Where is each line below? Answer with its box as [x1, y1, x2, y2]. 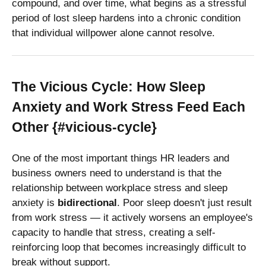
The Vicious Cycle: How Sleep [12, 78, 205, 94]
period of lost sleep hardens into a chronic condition [12, 12, 240, 24]
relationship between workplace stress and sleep [12, 182, 227, 194]
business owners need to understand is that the [12, 167, 221, 179]
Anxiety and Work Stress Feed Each [12, 99, 245, 115]
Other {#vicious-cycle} [12, 119, 157, 135]
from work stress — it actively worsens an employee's [12, 211, 253, 223]
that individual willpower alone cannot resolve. [12, 27, 215, 39]
